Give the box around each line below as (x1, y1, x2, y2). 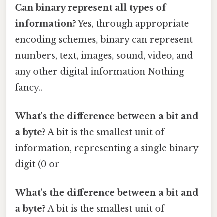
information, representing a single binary (15, 142, 198, 154)
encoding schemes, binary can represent (15, 34, 193, 45)
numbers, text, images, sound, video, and (15, 50, 193, 61)
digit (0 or (15, 158, 60, 170)
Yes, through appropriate (76, 18, 189, 29)
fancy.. (15, 82, 43, 93)
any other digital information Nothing (15, 66, 184, 77)
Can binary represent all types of (15, 2, 166, 13)
